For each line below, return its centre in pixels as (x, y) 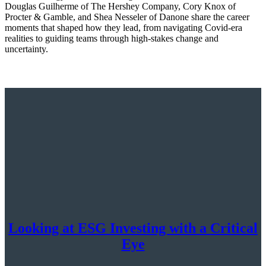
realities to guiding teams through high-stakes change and (112, 38)
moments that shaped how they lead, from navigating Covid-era (123, 27)
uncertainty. (26, 49)
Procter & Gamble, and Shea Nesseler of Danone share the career (127, 17)
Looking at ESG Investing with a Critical (133, 228)
